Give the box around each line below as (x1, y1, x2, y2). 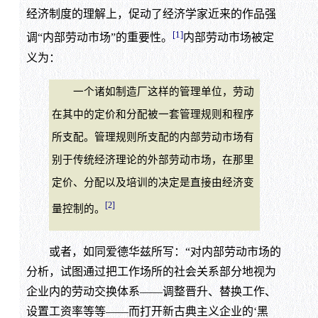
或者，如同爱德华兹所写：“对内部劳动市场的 (26, 246, 281, 258)
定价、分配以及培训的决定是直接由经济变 (51, 176, 254, 188)
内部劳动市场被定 (182, 31, 274, 44)
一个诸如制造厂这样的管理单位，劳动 (51, 85, 254, 97)
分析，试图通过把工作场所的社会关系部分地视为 (26, 265, 276, 278)
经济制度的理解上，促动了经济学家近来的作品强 (26, 8, 276, 21)
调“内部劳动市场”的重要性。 (26, 31, 172, 44)
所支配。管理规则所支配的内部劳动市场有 (51, 131, 254, 143)
